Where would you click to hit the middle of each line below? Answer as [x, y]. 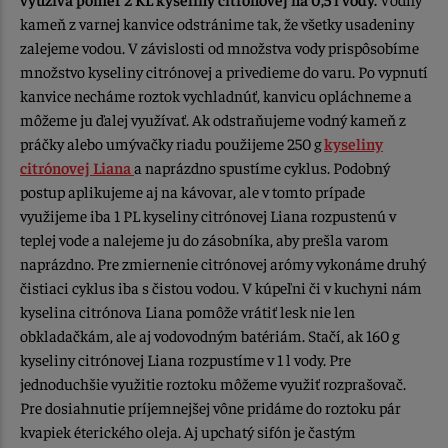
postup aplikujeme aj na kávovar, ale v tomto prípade [192, 190]
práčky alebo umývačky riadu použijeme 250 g [172, 142]
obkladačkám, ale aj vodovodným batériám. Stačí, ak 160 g [209, 334]
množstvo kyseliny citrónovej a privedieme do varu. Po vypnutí [224, 70]
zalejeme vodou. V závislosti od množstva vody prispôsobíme [219, 46]
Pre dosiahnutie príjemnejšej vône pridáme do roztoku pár [210, 406]
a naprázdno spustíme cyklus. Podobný [262, 166]
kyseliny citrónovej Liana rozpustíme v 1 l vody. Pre [185, 358]
